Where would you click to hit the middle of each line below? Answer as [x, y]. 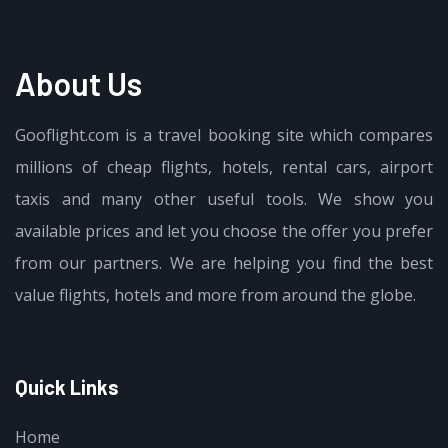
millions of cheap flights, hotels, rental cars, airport [224, 166]
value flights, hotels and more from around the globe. [215, 294]
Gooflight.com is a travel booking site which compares [224, 134]
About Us [78, 82]
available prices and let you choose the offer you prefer [224, 230]
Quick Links [67, 386]
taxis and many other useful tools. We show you [224, 198]
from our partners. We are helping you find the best [224, 262]
